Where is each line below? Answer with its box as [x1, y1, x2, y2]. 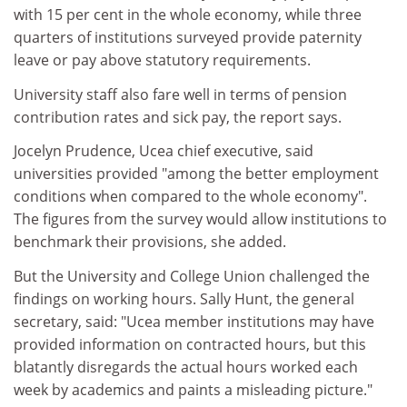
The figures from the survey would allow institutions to [14, 209, 387, 229]
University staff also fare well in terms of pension [14, 84, 347, 104]
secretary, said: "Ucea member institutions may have [14, 311, 374, 332]
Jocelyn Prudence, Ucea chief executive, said [14, 141, 313, 161]
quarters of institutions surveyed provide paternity [14, 27, 362, 47]
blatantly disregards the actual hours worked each [14, 356, 358, 377]
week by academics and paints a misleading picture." [14, 379, 372, 400]
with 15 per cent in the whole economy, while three [14, 5, 362, 25]
